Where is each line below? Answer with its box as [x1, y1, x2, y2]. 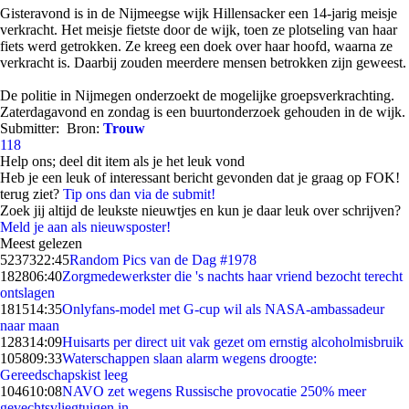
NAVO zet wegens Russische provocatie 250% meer [62, 383, 366, 399]
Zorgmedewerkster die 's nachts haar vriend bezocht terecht [62, 268, 403, 284]
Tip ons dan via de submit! [63, 186, 215, 202]
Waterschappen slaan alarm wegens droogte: [62, 351, 317, 366]
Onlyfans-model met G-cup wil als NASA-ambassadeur [62, 301, 384, 317]
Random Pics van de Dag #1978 [69, 252, 257, 267]
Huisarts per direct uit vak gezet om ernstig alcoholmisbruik [62, 334, 404, 350]
